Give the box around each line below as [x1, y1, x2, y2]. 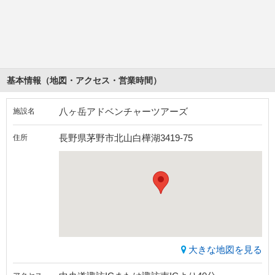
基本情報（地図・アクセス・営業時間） [7, 76, 161, 86]
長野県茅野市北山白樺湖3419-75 [59, 133, 193, 144]
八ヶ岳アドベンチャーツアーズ [59, 106, 188, 117]
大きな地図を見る [188, 244, 262, 255]
